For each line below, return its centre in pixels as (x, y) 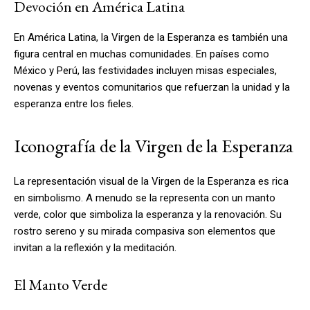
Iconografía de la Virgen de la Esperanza (154, 145)
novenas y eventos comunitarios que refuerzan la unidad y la (152, 87)
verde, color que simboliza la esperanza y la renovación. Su (148, 214)
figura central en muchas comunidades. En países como (142, 54)
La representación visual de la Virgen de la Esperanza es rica (151, 181)
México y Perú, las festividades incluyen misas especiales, (145, 70)
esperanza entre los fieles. (74, 103)
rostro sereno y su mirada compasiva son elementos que (145, 231)
